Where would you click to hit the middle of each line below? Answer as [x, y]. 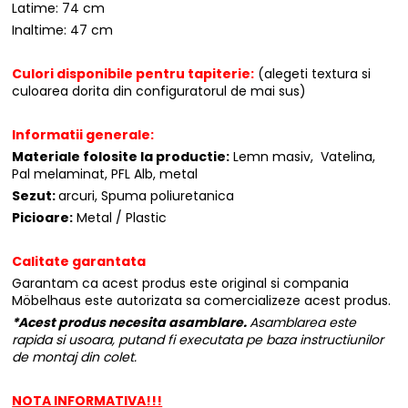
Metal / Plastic [120, 218]
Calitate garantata [79, 262]
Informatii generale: [83, 135]
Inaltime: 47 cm [63, 31]
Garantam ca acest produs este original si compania [181, 284]
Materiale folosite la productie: [121, 157]
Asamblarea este [303, 323]
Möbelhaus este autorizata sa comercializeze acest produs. [202, 301]
